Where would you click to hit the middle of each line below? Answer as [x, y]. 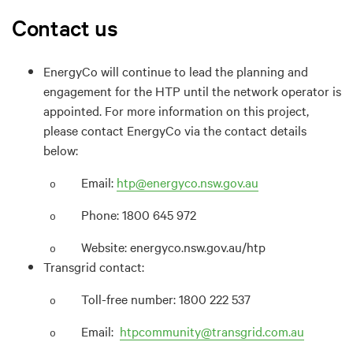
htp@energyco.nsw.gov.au [188, 182]
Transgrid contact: [95, 267]
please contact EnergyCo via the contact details [175, 130]
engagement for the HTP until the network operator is [192, 91]
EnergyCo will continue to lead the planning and [176, 71]
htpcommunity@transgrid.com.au [212, 331]
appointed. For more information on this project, [176, 111]
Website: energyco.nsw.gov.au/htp [175, 247]
